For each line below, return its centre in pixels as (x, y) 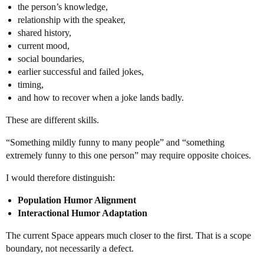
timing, (31, 85)
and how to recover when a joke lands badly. (101, 98)
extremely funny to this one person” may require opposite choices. (128, 155)
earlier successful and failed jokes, (81, 72)
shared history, (44, 33)
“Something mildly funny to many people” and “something (115, 142)
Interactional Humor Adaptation (82, 213)
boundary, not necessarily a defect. (70, 248)
